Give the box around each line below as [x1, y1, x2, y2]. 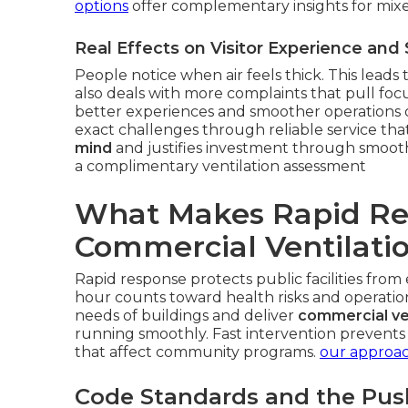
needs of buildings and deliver [75, 306, 298, 324]
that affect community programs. [75, 342, 320, 361]
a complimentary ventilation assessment [75, 157, 366, 175]
